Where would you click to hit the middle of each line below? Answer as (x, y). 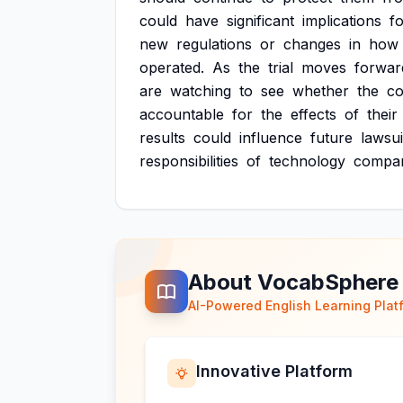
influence (271, 138)
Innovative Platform (274, 371)
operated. (172, 67)
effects (313, 114)
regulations (214, 44)
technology (307, 161)
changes (312, 44)
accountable (182, 114)
